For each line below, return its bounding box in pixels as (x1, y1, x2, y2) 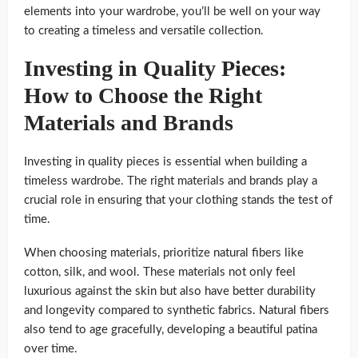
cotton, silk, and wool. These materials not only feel (24, 265, 296, 278)
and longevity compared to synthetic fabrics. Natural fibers (24, 304, 329, 316)
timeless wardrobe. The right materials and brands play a (24, 174, 317, 187)
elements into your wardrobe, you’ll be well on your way (24, 5, 320, 18)
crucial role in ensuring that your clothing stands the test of (24, 193, 332, 206)
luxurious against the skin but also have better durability (24, 284, 316, 297)
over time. (24, 342, 78, 355)
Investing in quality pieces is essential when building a (24, 155, 307, 168)
